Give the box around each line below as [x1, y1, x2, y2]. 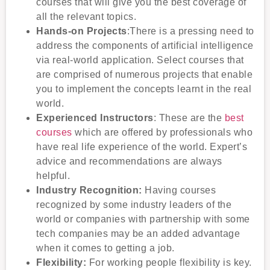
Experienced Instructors [36, 112, 154, 123]
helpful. [36, 170, 70, 181]
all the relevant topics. [36, 11, 136, 22]
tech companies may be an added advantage [36, 228, 240, 239]
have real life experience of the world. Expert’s [36, 141, 247, 152]
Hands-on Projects [36, 25, 127, 36]
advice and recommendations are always [36, 155, 222, 166]
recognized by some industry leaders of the [36, 199, 231, 210]
